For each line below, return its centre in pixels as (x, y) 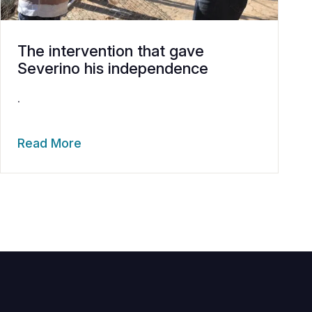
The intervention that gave (111, 51)
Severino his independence (113, 69)
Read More (49, 143)
